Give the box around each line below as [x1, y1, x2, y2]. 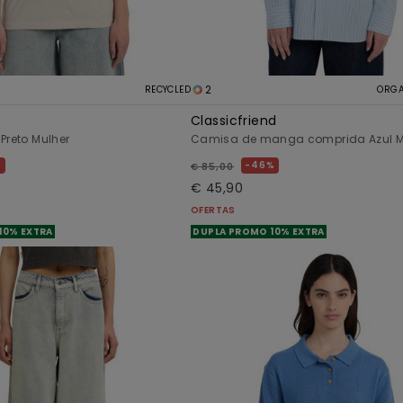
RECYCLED [144, 82, 191, 96]
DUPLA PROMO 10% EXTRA [191, 224, 327, 238]
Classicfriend [191, 111, 277, 130]
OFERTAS [191, 202, 236, 217]
